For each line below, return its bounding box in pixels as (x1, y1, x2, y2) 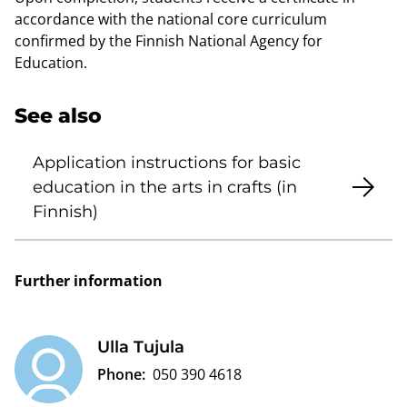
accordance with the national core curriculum (15, 8, 327, 29)
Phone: (97, 363, 145, 384)
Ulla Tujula (97, 336, 184, 357)
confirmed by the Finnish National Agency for (15, 30, 323, 51)
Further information (15, 270, 163, 291)
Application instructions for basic (33, 152, 301, 173)
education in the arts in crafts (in (33, 176, 297, 197)
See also (15, 103, 102, 128)
